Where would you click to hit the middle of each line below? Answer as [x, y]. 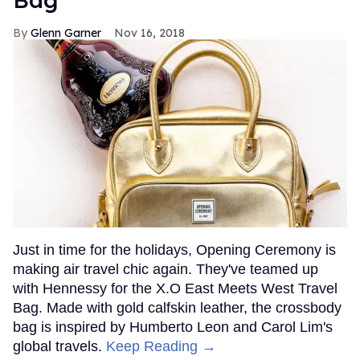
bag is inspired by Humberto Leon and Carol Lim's [173, 327]
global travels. [59, 346]
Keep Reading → [161, 346]
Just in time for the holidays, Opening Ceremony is [174, 250]
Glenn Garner [66, 33]
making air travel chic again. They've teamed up [166, 269]
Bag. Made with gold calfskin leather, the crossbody [177, 308]
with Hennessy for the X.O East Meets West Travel [175, 288]
